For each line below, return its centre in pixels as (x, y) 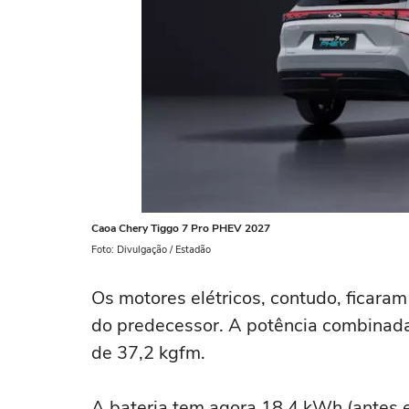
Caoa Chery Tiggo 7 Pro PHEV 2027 (181, 228)
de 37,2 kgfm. (148, 353)
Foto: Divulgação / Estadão (151, 250)
